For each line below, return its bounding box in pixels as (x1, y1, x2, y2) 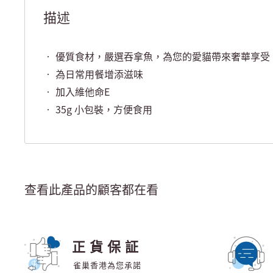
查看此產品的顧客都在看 (24, 180, 158, 199)
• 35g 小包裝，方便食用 (43, 101, 152, 116)
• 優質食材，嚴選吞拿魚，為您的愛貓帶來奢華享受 (43, 48, 270, 63)
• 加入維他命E (43, 83, 110, 99)
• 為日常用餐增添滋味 (43, 66, 143, 81)
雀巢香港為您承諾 (73, 259, 141, 271)
